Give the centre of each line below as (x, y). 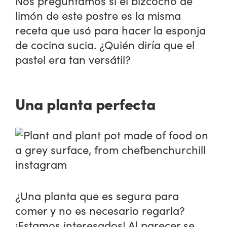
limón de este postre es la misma (98, 15)
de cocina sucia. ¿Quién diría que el (105, 45)
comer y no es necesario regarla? (100, 210)
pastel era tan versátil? (73, 60)
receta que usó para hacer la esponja (111, 30)
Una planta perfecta (86, 103)
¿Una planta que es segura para (97, 195)
